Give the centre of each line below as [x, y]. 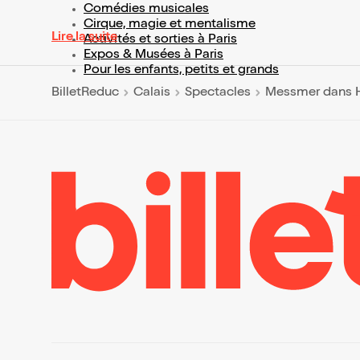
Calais [152, 93]
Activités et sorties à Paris [160, 40]
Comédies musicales [146, 10]
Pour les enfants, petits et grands [181, 71]
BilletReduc [85, 93]
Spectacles [218, 93]
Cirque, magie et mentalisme [170, 25]
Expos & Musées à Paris [153, 55]
